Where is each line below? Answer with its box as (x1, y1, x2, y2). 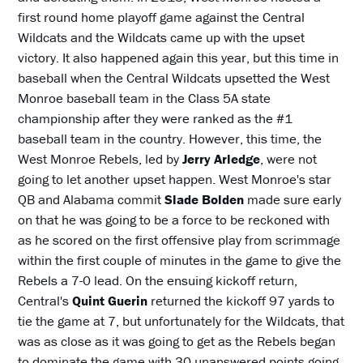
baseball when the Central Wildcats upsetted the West (18, 69, 331, 88)
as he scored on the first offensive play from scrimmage (18, 231, 341, 250)
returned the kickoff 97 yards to (147, 292, 335, 310)
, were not (260, 150, 318, 169)
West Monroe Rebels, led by (18, 150, 183, 169)
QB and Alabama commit (18, 190, 162, 209)
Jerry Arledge (182, 150, 261, 169)
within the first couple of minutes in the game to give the (18, 251, 342, 270)
